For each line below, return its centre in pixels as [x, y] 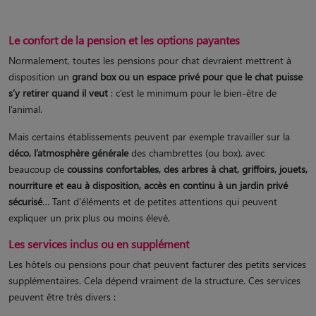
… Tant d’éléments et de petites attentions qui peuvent [160, 201]
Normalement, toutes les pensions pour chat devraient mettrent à [150, 60]
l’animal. [25, 109]
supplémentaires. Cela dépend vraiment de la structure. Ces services [154, 280]
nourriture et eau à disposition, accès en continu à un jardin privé [148, 185]
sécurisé [25, 201]
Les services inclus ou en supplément [99, 244]
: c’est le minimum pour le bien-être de [192, 93]
